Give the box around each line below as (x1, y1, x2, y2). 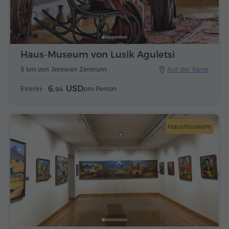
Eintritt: (20, 84, 43, 93)
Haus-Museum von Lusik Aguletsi (20, 49, 175, 60)
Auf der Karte (167, 65, 209, 73)
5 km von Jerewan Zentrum (20, 65, 106, 73)
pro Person (83, 84, 117, 93)
